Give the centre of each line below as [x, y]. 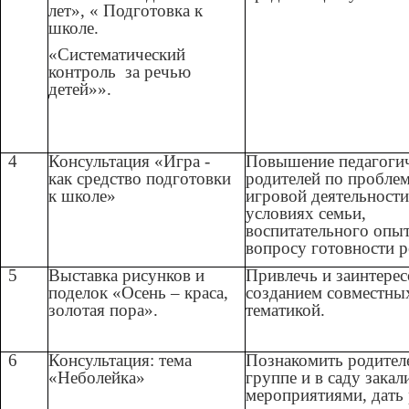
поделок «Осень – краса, [139, 293]
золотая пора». [104, 310]
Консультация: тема [121, 361]
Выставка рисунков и [127, 276]
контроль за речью [120, 72]
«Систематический [117, 55]
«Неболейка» [97, 378]
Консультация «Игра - [130, 162]
